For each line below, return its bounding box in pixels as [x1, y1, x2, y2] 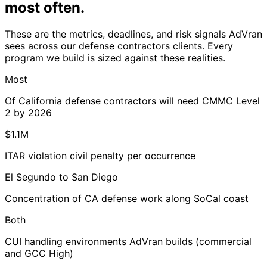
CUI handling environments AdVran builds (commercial [5, 235, 252, 247]
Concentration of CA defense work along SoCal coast [5, 192, 249, 204]
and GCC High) [5, 247, 73, 259]
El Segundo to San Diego [5, 170, 118, 183]
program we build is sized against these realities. [5, 51, 225, 64]
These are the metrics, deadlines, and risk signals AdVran [5, 27, 262, 40]
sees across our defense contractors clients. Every [5, 39, 233, 52]
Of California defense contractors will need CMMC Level [5, 94, 260, 107]
